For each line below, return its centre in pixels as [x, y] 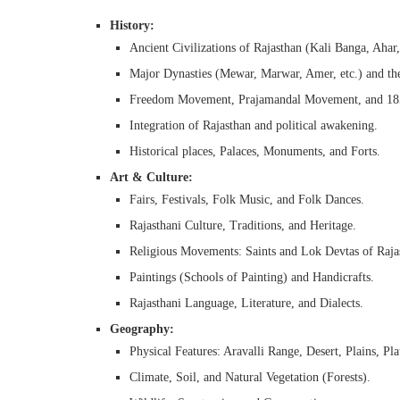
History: [132, 25]
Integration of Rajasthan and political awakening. [254, 125]
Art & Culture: [151, 177]
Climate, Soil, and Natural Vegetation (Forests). [250, 377]
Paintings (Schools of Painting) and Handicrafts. [252, 277]
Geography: [142, 329]
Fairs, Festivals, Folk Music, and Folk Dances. [247, 200]
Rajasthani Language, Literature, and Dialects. [246, 303]
